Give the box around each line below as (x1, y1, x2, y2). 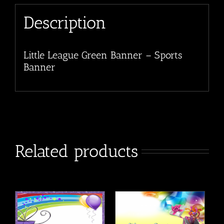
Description (23, 12, 106, 32)
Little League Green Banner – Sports (23, 49, 182, 61)
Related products (15, 140, 138, 161)
